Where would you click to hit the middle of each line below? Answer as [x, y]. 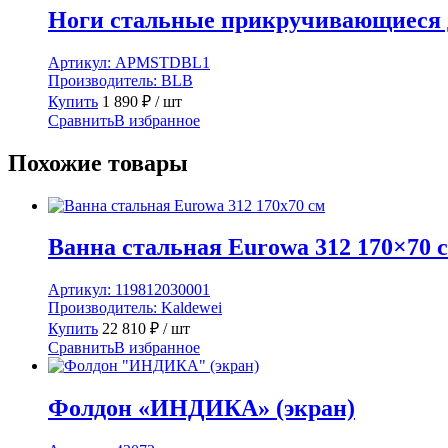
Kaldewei [191, 308]
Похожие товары [98, 162]
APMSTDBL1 [162, 62]
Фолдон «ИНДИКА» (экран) [201, 408]
